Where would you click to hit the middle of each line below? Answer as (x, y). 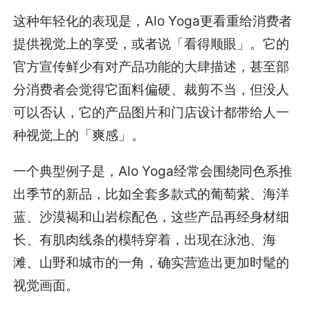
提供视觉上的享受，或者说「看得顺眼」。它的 (152, 43)
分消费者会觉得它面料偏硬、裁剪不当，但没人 (152, 89)
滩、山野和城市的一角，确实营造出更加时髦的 (152, 262)
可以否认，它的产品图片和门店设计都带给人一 (152, 112)
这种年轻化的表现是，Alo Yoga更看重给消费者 (153, 20)
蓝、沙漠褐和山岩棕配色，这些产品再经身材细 (152, 216)
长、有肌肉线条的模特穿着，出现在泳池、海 (145, 239)
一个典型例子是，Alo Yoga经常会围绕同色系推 (153, 171)
